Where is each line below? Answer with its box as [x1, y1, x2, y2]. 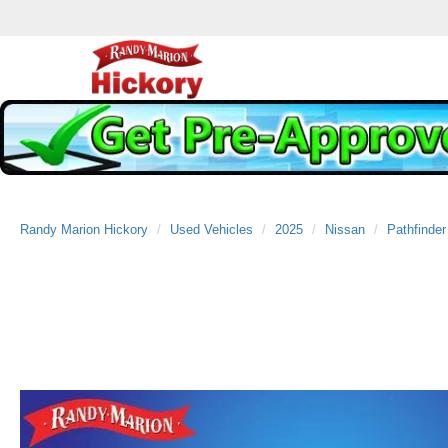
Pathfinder [387, 222, 446, 237]
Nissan [325, 222, 365, 237]
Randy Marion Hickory [20, 222, 148, 237]
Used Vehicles [170, 222, 253, 237]
